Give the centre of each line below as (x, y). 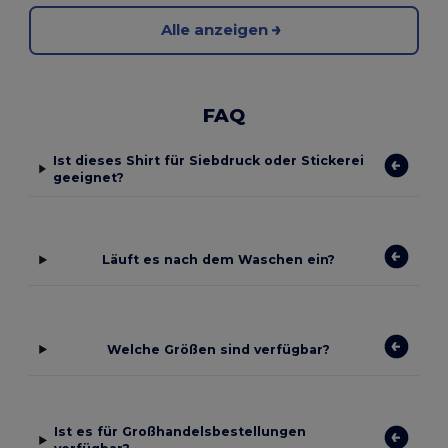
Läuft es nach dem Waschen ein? (219, 260)
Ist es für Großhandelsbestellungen (179, 432)
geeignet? (88, 177)
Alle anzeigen (214, 30)
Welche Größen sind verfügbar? (219, 349)
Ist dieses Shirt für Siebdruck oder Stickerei (208, 160)
